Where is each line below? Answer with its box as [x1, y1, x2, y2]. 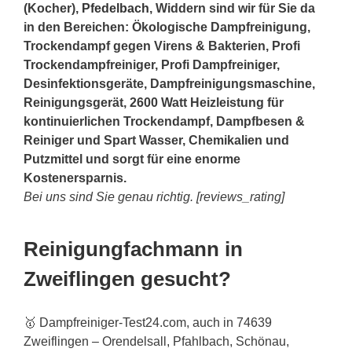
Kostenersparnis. [24, 170, 126, 185]
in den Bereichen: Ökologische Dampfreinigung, [24, 20, 310, 34]
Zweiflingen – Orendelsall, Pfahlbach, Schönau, [24, 335, 289, 349]
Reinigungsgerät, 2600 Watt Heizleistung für [24, 95, 284, 109]
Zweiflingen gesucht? [24, 267, 231, 290]
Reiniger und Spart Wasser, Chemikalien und [24, 133, 289, 147]
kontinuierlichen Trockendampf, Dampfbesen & [24, 114, 305, 128]
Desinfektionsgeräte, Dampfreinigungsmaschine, [24, 76, 315, 90]
